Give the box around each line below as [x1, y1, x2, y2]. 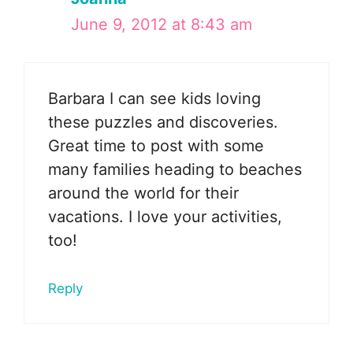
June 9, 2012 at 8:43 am [71, 14, 252, 34]
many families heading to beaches [48, 159, 302, 179]
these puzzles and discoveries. [48, 112, 278, 132]
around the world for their [48, 183, 239, 203]
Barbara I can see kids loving [48, 88, 261, 108]
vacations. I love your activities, [48, 206, 282, 226]
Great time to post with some [48, 136, 264, 155]
